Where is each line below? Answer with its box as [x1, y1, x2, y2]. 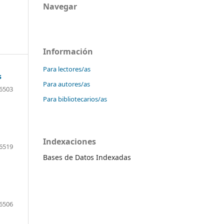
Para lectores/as [43, 64, 90, 73]
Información [43, 45, 93, 57]
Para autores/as [43, 79, 90, 88]
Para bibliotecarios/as [43, 94, 107, 103]
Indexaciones [43, 135, 96, 147]
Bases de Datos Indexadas [43, 152, 133, 162]
